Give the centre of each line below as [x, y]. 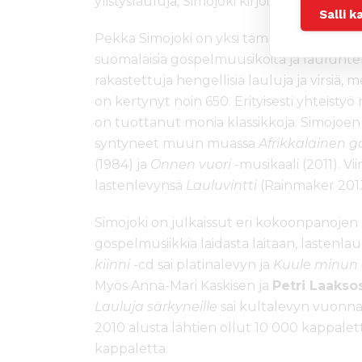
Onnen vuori [191, 164]
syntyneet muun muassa [177, 143]
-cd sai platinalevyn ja [202, 264]
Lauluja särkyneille [156, 306]
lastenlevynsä [140, 185]
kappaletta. [131, 348]
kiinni [112, 264]
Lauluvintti [221, 185]
